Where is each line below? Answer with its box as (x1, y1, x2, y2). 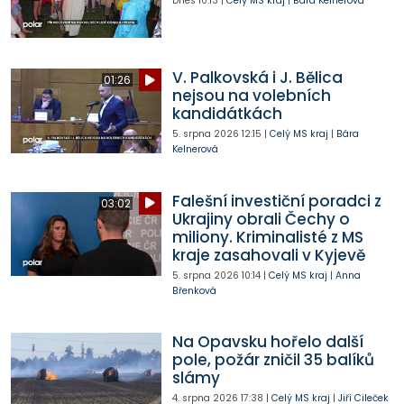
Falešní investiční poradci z (171, 189, 381, 212)
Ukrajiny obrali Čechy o (171, 207, 350, 230)
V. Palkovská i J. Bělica (171, 67, 343, 89)
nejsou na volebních (171, 85, 331, 107)
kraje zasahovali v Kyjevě (171, 243, 365, 266)
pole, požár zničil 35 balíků (171, 349, 374, 372)
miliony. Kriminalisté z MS (171, 225, 363, 248)
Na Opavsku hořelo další (171, 331, 363, 353)
